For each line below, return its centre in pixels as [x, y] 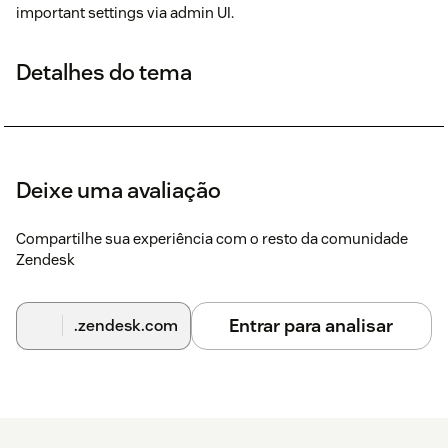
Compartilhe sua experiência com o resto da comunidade [212, 238]
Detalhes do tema [104, 71]
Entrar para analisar [311, 325]
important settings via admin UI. [125, 12]
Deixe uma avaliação [118, 189]
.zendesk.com [125, 325]
